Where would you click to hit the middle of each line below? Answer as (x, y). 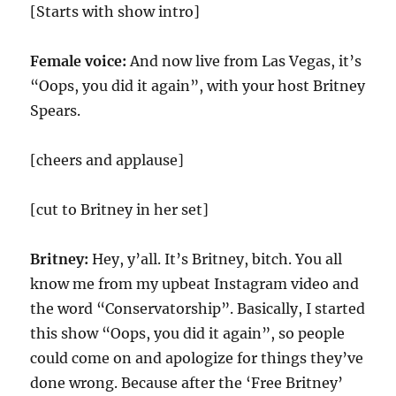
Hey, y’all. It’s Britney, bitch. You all (216, 259)
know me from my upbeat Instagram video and (195, 284)
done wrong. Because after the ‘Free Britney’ (187, 383)
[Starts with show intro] (115, 11)
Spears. (56, 110)
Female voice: (80, 61)
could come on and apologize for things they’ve (197, 358)
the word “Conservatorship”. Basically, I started (198, 308)
